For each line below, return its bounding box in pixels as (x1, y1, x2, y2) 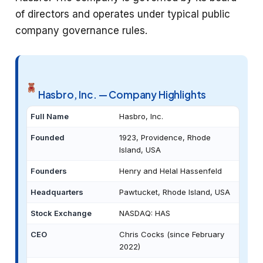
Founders (31, 166, 67, 176)
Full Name (31, 112, 69, 121)
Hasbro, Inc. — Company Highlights (36, 88, 207, 101)
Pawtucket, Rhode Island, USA (119, 187, 230, 197)
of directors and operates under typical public (15, 8, 230, 21)
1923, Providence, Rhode (119, 133, 211, 142)
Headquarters (31, 187, 83, 197)
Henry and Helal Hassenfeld (119, 166, 222, 176)
